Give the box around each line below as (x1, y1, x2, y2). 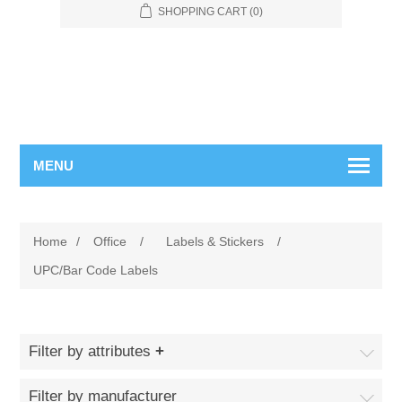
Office (93, 233, 127, 249)
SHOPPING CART (157, 4, 247, 18)
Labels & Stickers (166, 233, 265, 249)
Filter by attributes (29, 342, 156, 360)
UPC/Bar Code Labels (33, 262, 159, 277)
